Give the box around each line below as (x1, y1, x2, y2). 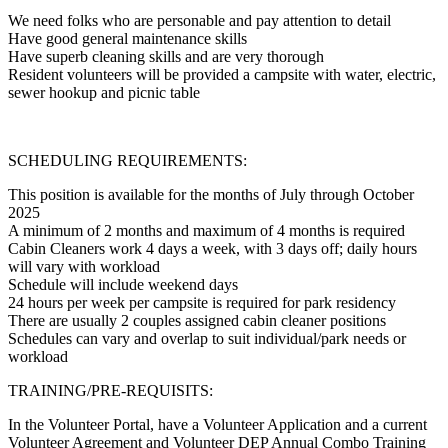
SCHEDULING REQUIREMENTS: (8, 151, 247, 169)
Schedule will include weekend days (8, 275, 238, 293)
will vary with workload (8, 257, 160, 275)
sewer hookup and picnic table (8, 83, 200, 101)
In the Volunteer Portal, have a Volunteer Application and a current (8, 415, 427, 433)
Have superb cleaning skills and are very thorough (8, 47, 324, 65)
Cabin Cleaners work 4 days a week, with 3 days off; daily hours (8, 239, 417, 257)
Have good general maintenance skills (8, 29, 247, 47)
